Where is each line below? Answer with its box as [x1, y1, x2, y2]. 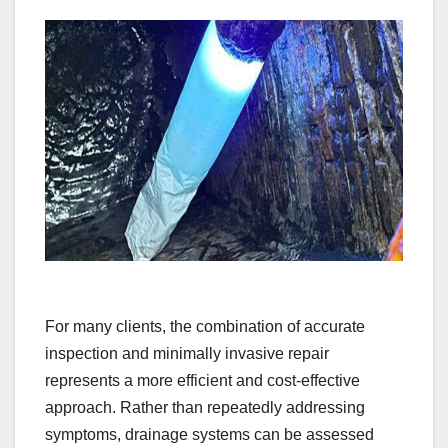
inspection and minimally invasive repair [45, 345, 329, 363]
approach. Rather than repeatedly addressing [45, 399, 365, 417]
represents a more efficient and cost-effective [45, 372, 360, 390]
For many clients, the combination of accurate [45, 318, 365, 336]
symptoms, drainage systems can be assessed [45, 426, 374, 444]
